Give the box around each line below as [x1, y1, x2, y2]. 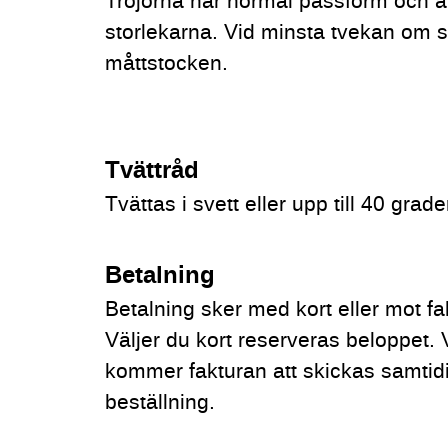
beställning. [105, 388, 216, 416]
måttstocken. [105, 50, 229, 78]
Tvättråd [105, 153, 200, 189]
